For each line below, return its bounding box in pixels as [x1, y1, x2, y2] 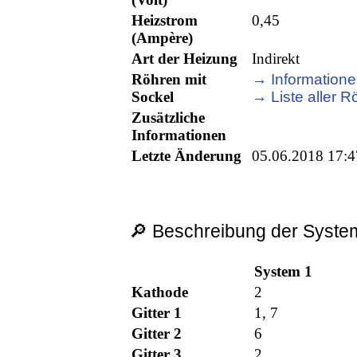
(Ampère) [131, 29, 194, 47]
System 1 [254, 263, 313, 280]
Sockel [131, 88, 175, 106]
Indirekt [252, 50, 300, 68]
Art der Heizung [131, 50, 238, 68]
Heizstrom [131, 12, 198, 29]
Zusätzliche [131, 109, 206, 127]
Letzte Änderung [131, 147, 242, 165]
